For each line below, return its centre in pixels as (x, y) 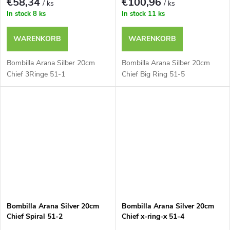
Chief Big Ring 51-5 (153, 74)
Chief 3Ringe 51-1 (36, 74)
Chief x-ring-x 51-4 (153, 217)
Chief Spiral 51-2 (35, 217)
